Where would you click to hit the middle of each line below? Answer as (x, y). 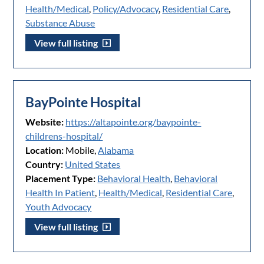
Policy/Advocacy (126, 9)
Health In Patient (60, 193)
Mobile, (81, 150)
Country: (44, 164)
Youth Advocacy (59, 207)
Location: (45, 150)
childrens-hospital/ (64, 136)
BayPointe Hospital (83, 103)
